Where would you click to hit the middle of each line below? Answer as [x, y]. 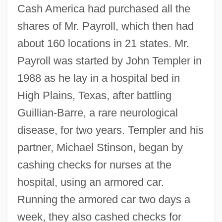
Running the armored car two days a [104, 199]
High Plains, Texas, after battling [94, 95]
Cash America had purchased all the [104, 8]
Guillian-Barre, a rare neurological [97, 112]
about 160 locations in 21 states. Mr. [103, 43]
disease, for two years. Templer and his [110, 130]
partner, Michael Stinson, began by [100, 147]
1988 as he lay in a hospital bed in [98, 78]
